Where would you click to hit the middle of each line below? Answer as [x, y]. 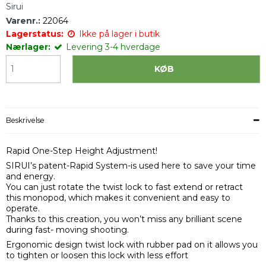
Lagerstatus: [35, 34]
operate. [23, 208]
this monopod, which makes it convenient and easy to [118, 197]
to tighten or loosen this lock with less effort [97, 255]
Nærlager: [28, 47]
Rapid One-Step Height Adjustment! [82, 151]
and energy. [31, 176]
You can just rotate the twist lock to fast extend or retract [124, 187]
